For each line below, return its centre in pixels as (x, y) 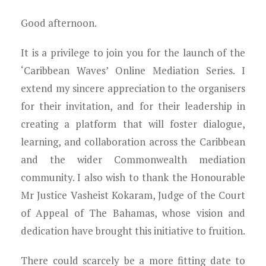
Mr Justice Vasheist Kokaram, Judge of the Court (133, 195)
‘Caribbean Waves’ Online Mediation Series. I (133, 70)
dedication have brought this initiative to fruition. (133, 231)
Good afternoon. (59, 23)
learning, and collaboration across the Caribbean (133, 142)
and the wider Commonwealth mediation (133, 159)
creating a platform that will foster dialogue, (133, 124)
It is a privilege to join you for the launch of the (133, 53)
